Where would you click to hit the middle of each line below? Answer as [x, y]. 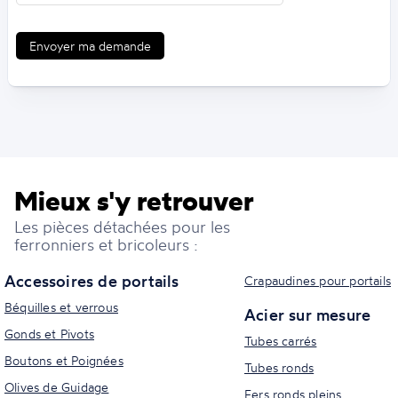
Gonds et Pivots [49, 333]
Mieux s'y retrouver [134, 200]
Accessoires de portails [92, 280]
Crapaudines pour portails [318, 280]
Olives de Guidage [57, 386]
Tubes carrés [281, 340]
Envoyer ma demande [90, 45]
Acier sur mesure [308, 314]
